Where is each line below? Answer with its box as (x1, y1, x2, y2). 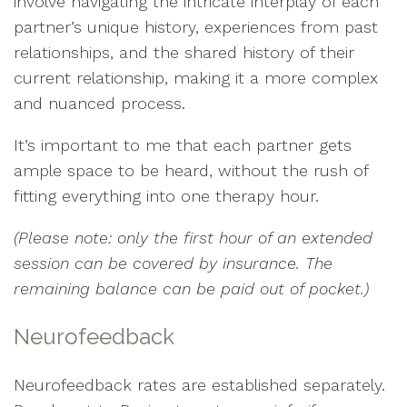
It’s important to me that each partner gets (14, 135, 352, 155)
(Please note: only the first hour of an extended (14, 228, 372, 248)
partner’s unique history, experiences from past (14, 17, 378, 37)
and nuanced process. (14, 94, 185, 114)
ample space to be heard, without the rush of (14, 161, 368, 181)
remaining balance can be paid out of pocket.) (14, 279, 369, 299)
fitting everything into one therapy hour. (14, 186, 324, 206)
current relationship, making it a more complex (14, 68, 378, 88)
